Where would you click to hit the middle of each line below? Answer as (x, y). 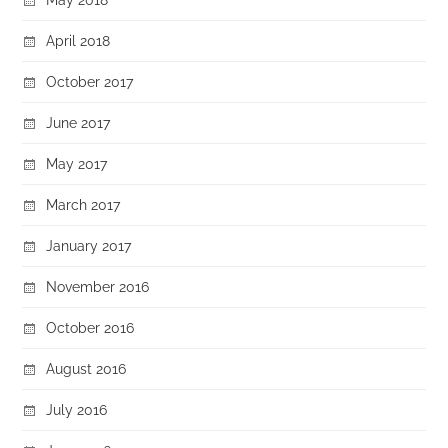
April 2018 (78, 40)
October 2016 (90, 327)
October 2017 (90, 81)
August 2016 (86, 368)
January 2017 (89, 245)
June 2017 (78, 122)
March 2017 (83, 204)
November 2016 (98, 286)
